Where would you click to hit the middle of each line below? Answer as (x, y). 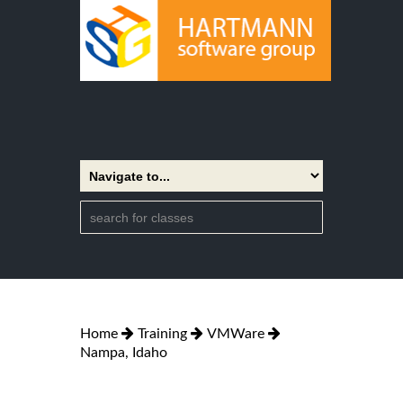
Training (162, 333)
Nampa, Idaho (124, 352)
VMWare (236, 333)
